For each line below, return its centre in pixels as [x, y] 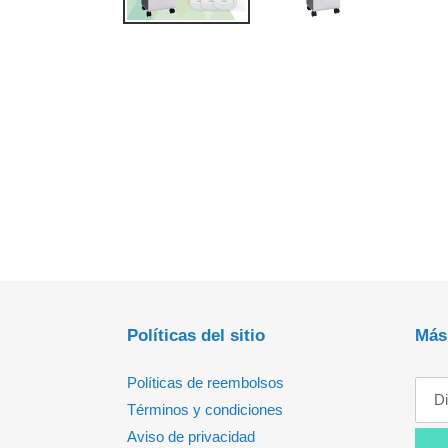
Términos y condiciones [205, 409]
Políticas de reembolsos [205, 382]
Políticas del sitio [196, 336]
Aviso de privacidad [191, 436]
